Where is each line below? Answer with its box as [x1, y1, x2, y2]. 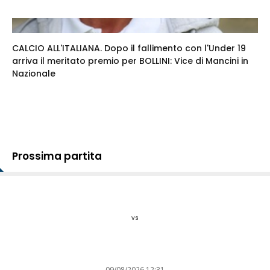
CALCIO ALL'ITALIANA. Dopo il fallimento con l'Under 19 [12, 42, 246, 54]
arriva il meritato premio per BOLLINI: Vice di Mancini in [12, 54, 248, 67]
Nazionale [12, 67, 55, 80]
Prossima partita [12, 148, 102, 163]
